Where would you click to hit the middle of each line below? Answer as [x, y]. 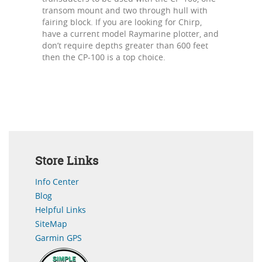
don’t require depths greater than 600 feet [125, 45]
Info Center [57, 181]
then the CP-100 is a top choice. [104, 57]
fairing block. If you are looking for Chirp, [122, 22]
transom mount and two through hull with [125, 10]
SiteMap [51, 223]
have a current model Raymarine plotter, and [130, 33]
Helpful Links [61, 209]
